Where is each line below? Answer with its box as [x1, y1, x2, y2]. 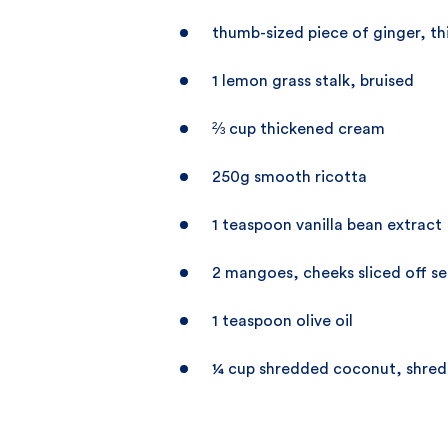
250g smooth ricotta [212, 168, 367, 185]
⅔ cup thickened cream [212, 120, 385, 137]
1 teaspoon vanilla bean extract [212, 216, 442, 233]
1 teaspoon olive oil [212, 312, 353, 329]
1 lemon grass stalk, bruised [212, 72, 414, 89]
